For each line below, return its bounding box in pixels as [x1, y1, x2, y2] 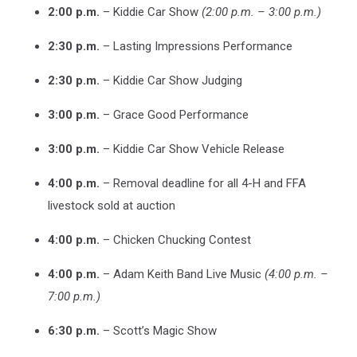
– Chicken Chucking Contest [100, 232, 251, 247]
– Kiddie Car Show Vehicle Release [100, 141, 284, 156]
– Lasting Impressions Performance [100, 38, 292, 53]
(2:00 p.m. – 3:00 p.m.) [202, 4, 321, 19]
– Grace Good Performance [100, 107, 249, 122]
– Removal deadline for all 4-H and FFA [100, 175, 306, 190]
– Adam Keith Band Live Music [100, 266, 265, 281]
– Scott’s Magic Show [100, 323, 217, 338]
